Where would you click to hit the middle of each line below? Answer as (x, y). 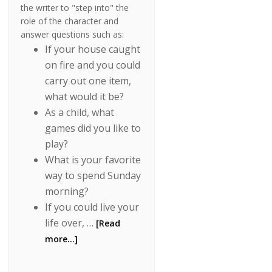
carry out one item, (88, 81)
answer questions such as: (73, 35)
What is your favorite (93, 160)
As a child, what (80, 113)
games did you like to (93, 128)
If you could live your (92, 207)
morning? (67, 192)
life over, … (71, 223)
